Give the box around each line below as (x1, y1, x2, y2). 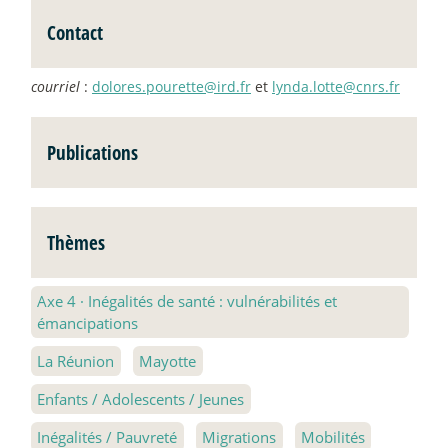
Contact (47, 19, 103, 47)
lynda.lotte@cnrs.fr (272, 77, 400, 97)
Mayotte (139, 350, 197, 371)
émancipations (37, 312, 139, 333)
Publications (47, 138, 138, 166)
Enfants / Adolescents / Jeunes (37, 388, 245, 409)
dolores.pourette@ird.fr (92, 77, 251, 97)
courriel (31, 77, 80, 97)
